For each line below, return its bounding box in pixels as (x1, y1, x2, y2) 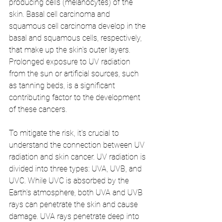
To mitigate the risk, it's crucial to (9, 128, 121, 138)
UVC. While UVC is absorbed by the (9, 176, 131, 186)
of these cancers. (9, 105, 67, 114)
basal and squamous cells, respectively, (9, 33, 144, 43)
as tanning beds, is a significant (9, 81, 117, 91)
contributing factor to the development (9, 93, 142, 103)
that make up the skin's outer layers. (9, 45, 132, 55)
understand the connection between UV (9, 140, 147, 150)
